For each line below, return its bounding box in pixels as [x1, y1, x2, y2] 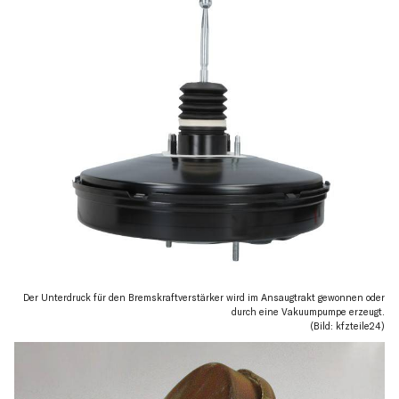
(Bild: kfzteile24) [310, 319, 385, 332]
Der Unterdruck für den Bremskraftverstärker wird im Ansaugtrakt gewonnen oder [23, 290, 385, 304]
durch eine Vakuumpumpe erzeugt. [232, 305, 385, 318]
